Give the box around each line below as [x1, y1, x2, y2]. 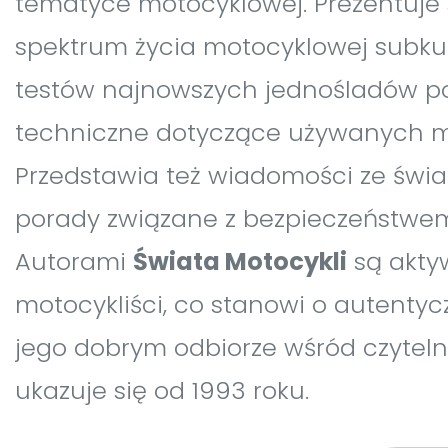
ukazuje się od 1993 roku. [15, 374, 309, 407]
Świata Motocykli [133, 245, 347, 278]
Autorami [15, 245, 133, 278]
